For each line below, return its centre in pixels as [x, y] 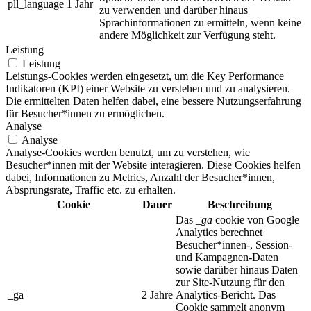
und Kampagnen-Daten [227, 258]
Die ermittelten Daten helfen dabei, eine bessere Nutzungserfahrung [153, 101]
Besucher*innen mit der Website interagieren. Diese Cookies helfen [153, 165]
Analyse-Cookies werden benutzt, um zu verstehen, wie [128, 153]
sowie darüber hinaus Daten [237, 270]
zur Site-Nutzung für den [230, 283]
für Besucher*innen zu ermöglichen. [85, 114]
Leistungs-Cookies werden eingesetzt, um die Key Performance [145, 76]
